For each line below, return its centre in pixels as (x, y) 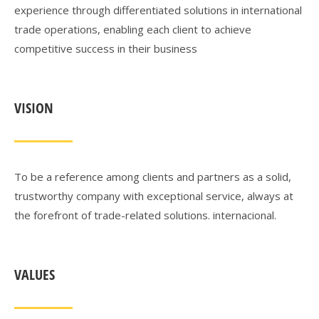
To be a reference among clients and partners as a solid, (153, 177)
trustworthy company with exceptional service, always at (154, 196)
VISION (34, 108)
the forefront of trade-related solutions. (114, 215)
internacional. (245, 215)
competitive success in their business (106, 48)
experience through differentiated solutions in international (158, 10)
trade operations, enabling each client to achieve (133, 29)
